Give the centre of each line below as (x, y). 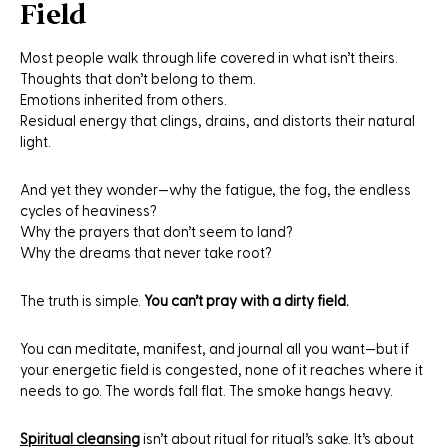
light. (35, 142)
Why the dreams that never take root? (146, 253)
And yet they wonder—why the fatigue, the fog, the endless (215, 190)
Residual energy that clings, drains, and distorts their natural (217, 121)
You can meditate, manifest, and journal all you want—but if (214, 349)
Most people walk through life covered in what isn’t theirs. (209, 58)
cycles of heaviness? (88, 211)
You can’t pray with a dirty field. (246, 301)
